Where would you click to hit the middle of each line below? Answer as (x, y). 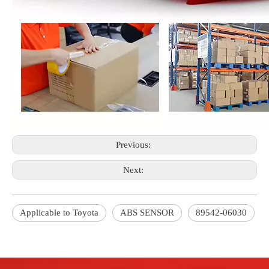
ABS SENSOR (147, 213)
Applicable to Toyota (59, 213)
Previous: (134, 145)
